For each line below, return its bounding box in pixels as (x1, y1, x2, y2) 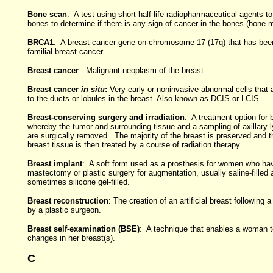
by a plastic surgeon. (27, 205, 101, 214)
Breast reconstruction (27, 196, 108, 205)
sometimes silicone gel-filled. (27, 177, 130, 186)
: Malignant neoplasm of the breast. (78, 66, 206, 75)
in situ (80, 85, 105, 94)
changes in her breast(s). (27, 233, 115, 243)
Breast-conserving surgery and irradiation (27, 113, 185, 122)
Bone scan (27, 10, 67, 19)
